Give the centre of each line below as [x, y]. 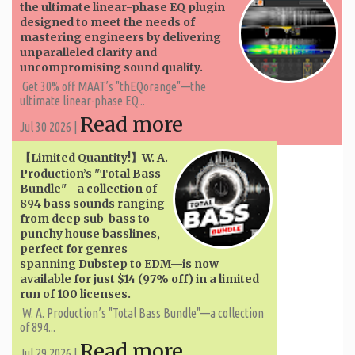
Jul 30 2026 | [50, 126]
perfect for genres [74, 248]
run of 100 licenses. [75, 294]
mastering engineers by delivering [120, 37]
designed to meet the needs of [107, 22]
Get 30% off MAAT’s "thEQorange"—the [113, 86]
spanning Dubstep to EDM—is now [119, 263]
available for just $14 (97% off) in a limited [139, 279]
